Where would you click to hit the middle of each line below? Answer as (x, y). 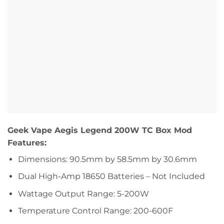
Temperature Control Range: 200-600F (95, 211)
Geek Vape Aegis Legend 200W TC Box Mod (100, 130)
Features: (27, 142)
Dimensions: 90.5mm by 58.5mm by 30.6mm (107, 159)
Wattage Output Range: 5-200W (83, 193)
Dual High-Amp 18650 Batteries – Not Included (111, 176)
